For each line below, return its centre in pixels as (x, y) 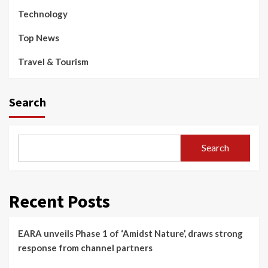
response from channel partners (85, 247)
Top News (39, 37)
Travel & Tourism (53, 61)
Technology (43, 13)
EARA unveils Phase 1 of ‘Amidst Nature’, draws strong (130, 233)
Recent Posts (60, 201)
